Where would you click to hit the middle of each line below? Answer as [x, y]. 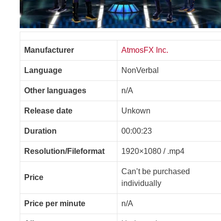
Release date [48, 110]
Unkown [136, 110]
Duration [40, 131]
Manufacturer [49, 50]
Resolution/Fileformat [64, 151]
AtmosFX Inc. [145, 50]
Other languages [55, 90]
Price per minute [55, 203]
